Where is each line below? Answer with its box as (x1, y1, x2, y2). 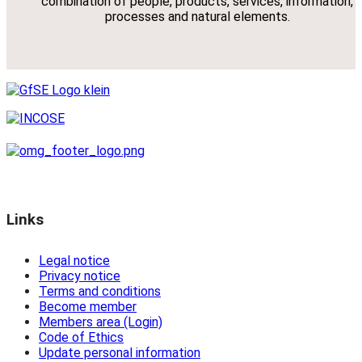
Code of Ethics (39, 329, 124, 345)
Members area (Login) (39, 314, 162, 330)
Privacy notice (39, 267, 120, 284)
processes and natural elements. (104, 8, 290, 24)
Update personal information (39, 344, 200, 360)
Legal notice (39, 252, 110, 268)
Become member (39, 298, 137, 314)
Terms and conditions (39, 283, 161, 299)
